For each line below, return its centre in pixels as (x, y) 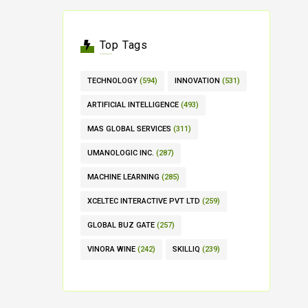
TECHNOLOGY (112, 81)
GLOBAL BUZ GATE (121, 225)
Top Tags (123, 45)
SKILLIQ (186, 249)
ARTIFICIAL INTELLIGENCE (133, 105)
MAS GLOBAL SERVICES (129, 129)
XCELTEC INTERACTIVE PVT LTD (144, 201)
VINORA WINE (111, 249)
